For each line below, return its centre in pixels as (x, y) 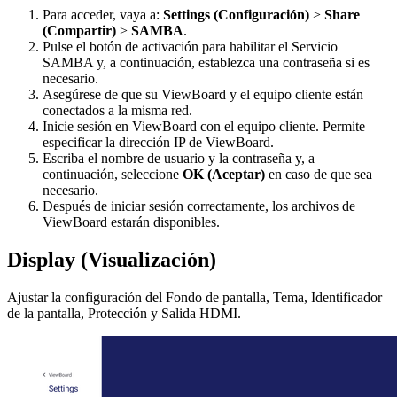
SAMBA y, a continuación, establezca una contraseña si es (206, 62)
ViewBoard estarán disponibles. (131, 222)
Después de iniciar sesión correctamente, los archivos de (199, 206)
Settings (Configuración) (236, 14)
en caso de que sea (319, 174)
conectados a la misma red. (117, 110)
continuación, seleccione (113, 174)
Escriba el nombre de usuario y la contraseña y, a (179, 158)
